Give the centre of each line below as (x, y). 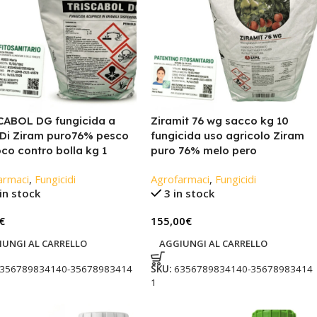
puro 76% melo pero (203, 151)
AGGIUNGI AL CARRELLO (213, 244)
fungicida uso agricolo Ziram (227, 136)
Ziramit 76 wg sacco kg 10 (219, 121)
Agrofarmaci (180, 179)
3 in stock (190, 194)
